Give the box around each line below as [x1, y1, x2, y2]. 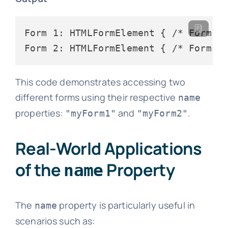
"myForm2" [136, 108, 188, 119]
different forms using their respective [15, 91, 178, 103]
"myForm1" [65, 108, 117, 119]
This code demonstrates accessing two [15, 76, 186, 88]
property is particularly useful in [57, 199, 195, 212]
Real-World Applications [15, 136, 202, 160]
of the [15, 158, 64, 181]
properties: [15, 107, 65, 119]
